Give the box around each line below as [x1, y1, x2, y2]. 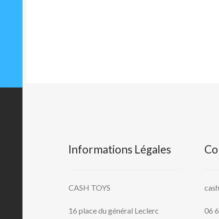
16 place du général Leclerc [68, 206, 159, 216]
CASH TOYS [68, 182, 111, 192]
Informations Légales [68, 143, 172, 156]
